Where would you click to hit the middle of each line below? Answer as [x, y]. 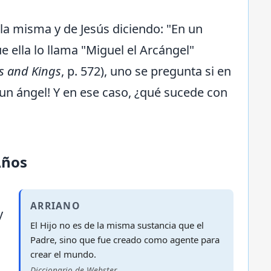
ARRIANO [55, 205]
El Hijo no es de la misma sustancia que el [117, 225]
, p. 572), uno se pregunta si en [146, 71]
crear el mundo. [63, 254]
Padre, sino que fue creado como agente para [125, 239]
